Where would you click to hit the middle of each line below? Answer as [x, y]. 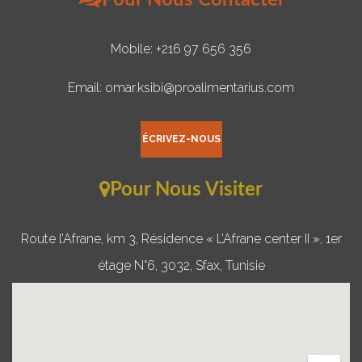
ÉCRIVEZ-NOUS [181, 139]
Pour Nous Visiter [186, 189]
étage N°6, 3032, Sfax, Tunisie [181, 265]
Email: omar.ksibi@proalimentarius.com [181, 88]
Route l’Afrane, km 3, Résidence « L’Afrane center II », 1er [181, 238]
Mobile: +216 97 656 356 [181, 49]
